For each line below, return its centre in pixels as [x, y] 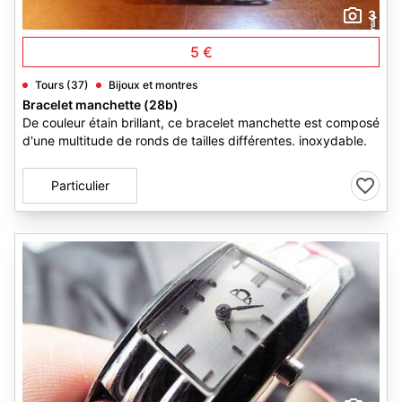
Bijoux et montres [153, 85]
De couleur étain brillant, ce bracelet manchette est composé [201, 122]
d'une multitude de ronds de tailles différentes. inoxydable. [195, 140]
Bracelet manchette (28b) [100, 105]
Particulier [80, 185]
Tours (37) [62, 85]
